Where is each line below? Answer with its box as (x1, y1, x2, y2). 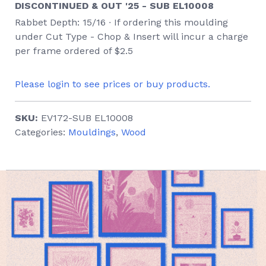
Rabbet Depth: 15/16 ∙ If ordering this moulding (15, 17, 228, 28)
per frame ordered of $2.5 (15, 45, 133, 56)
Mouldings (68, 126, 116, 138)
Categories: (15, 126, 68, 138)
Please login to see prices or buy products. (15, 78, 210, 90)
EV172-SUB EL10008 (41, 112, 133, 123)
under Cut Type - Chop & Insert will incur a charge (15, 31, 248, 42)
